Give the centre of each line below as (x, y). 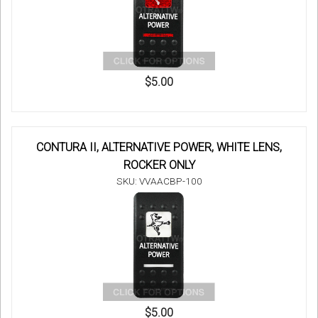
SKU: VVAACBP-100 (159, 181)
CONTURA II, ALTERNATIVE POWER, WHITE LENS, (159, 148)
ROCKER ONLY (159, 165)
